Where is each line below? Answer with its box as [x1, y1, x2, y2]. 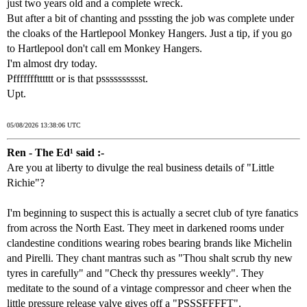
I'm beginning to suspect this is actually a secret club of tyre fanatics [7, 207, 298, 219]
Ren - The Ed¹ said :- [7, 147, 104, 159]
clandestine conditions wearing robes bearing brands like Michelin [7, 237, 292, 249]
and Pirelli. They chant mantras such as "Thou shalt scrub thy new [7, 252, 293, 265]
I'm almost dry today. [7, 58, 97, 70]
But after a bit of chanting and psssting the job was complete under [7, 12, 294, 25]
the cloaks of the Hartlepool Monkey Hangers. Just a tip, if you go [7, 27, 292, 40]
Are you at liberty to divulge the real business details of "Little [7, 162, 274, 174]
